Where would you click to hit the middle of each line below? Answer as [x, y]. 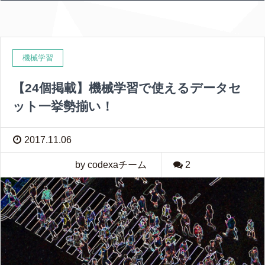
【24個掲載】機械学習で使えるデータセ [127, 88]
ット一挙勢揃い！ [63, 106]
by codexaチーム [111, 164]
